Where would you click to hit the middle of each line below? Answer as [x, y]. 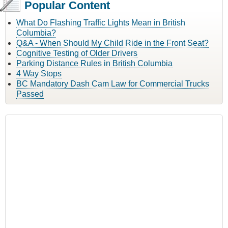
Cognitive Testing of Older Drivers [77, 53]
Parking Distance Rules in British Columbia [94, 64]
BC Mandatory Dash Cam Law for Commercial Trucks [113, 84]
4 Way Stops [39, 74]
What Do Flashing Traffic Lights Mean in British [101, 23]
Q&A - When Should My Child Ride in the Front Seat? [112, 43]
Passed [30, 94]
